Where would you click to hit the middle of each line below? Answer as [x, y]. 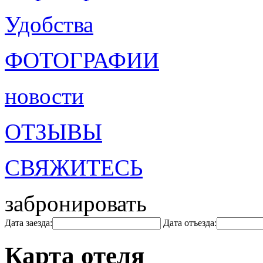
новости [44, 96]
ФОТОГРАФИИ [82, 60]
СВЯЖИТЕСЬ [74, 168]
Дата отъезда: [190, 223]
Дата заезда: [28, 223]
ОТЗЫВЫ [53, 132]
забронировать [76, 203]
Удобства [49, 24]
